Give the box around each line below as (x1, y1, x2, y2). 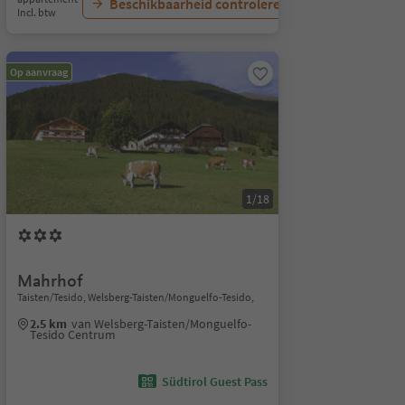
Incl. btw (16, 5, 56, 19)
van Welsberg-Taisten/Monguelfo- (71, 316, 251, 332)
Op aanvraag (9, 65, 68, 79)
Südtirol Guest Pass (161, 373, 268, 390)
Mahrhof (16, 270, 83, 291)
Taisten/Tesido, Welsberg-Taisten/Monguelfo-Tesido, (16, 290, 254, 304)
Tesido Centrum (29, 326, 116, 343)
